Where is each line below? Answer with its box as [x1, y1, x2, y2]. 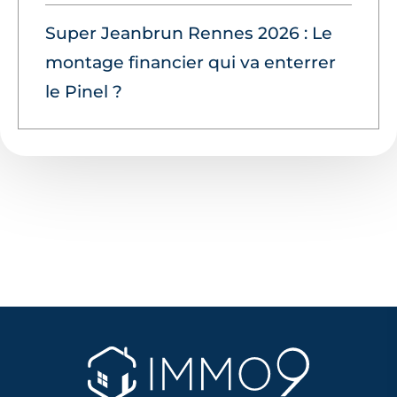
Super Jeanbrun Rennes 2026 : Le [45, 22, 332, 43]
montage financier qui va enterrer [45, 51, 336, 73]
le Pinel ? [45, 81, 122, 102]
